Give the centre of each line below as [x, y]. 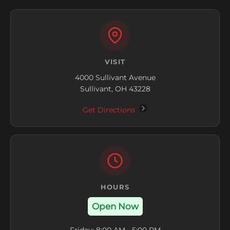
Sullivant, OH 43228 [115, 89]
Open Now [115, 207]
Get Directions [110, 110]
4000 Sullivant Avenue [115, 78]
